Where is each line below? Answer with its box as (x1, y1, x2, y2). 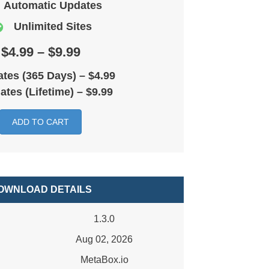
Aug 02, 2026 (76, 234, 133, 244)
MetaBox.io (80, 255, 128, 265)
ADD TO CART (12, 117, 69, 127)
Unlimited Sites (14, 20, 92, 32)
